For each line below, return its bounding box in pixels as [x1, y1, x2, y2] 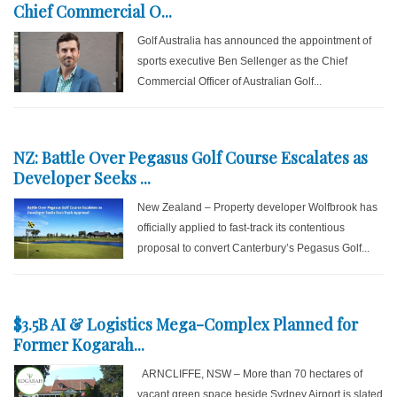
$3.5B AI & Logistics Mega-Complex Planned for [13, 314, 358, 335]
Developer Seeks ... [13, 167, 151, 189]
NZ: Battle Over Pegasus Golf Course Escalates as [13, 147, 368, 168]
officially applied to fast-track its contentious [137, 222, 346, 234]
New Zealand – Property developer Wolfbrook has [137, 201, 378, 214]
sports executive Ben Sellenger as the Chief [137, 55, 348, 67]
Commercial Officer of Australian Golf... [137, 75, 323, 88]
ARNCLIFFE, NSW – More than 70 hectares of [137, 368, 363, 380]
